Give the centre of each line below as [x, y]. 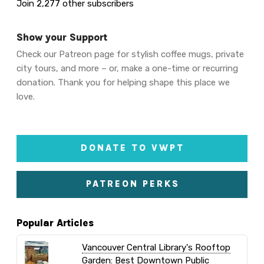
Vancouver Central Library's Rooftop [156, 248]
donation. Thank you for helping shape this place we [123, 83]
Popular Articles [55, 223]
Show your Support [62, 37]
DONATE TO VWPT [133, 148]
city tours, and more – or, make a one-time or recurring [128, 69]
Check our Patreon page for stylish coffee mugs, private [131, 55]
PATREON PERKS [133, 184]
